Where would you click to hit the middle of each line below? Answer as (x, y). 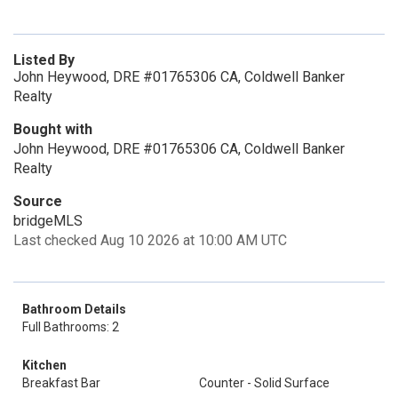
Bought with (53, 129)
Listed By (44, 60)
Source (38, 201)
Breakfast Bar (61, 383)
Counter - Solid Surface (264, 383)
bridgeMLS (48, 221)
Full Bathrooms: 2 (71, 327)
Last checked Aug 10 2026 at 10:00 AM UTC (150, 240)
